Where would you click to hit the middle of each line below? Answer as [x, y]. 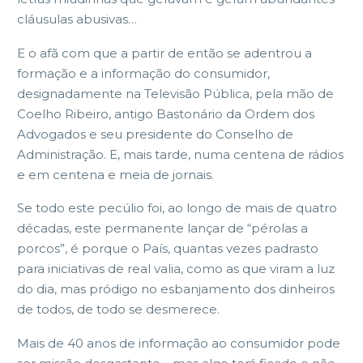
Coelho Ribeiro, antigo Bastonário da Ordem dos [166, 113]
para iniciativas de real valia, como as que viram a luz [176, 269]
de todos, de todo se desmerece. [118, 309]
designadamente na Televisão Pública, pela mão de [175, 93]
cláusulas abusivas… [77, 19]
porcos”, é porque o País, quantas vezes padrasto [168, 248]
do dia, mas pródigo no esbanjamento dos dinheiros [176, 289]
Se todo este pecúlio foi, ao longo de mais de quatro [177, 208]
